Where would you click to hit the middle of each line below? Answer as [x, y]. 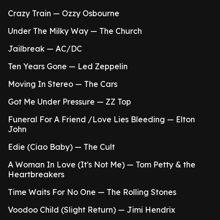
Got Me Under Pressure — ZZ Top [69, 102]
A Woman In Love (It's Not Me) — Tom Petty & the [102, 165]
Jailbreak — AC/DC [45, 49]
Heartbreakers [36, 174]
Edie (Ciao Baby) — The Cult [61, 147]
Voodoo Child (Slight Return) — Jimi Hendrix [92, 210]
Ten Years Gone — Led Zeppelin [68, 66]
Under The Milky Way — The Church [75, 31]
